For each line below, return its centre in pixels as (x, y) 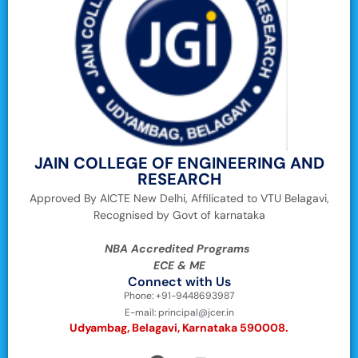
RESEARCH (179, 179)
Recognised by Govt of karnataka (179, 215)
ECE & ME (179, 265)
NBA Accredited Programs (179, 248)
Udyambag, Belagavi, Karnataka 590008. (179, 327)
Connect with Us (179, 281)
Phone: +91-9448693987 (179, 295)
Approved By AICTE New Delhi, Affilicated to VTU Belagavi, (179, 198)
